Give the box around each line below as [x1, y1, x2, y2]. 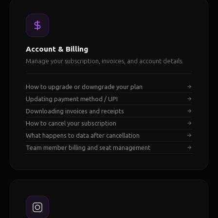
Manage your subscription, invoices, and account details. [26, 57, 183, 64]
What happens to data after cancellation [26, 132, 140, 139]
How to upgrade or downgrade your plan [26, 83, 143, 90]
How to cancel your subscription [26, 120, 116, 127]
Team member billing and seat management [26, 144, 150, 151]
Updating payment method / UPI [26, 95, 118, 102]
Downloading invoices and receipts [26, 108, 124, 114]
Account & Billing [26, 45, 88, 53]
